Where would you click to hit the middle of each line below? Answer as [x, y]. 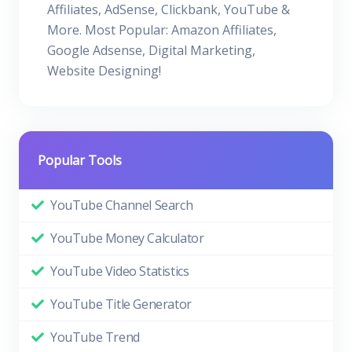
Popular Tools [80, 160]
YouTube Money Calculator [127, 238]
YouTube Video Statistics [120, 271]
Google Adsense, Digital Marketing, [151, 50]
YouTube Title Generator [121, 304]
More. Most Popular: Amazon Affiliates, [162, 30]
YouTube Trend [95, 337]
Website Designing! [104, 71]
